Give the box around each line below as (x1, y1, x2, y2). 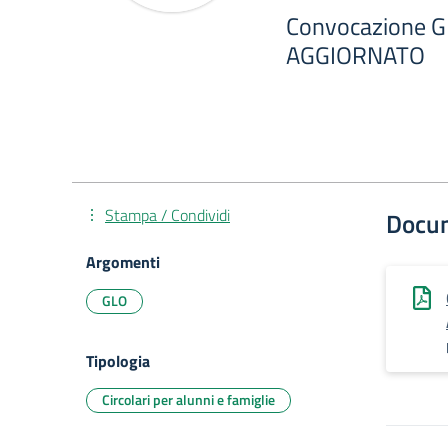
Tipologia (86, 349, 150, 373)
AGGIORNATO (286, 37, 425, 73)
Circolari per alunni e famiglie (102, 389, 275, 410)
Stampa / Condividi (105, 203, 230, 227)
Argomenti (86, 250, 160, 274)
